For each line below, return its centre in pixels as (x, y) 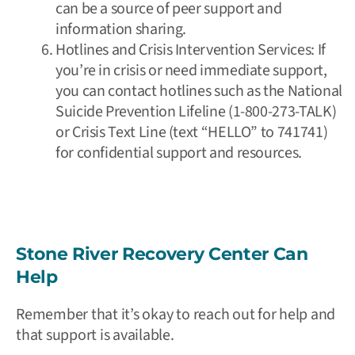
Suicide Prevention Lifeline (141, 111)
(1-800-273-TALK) (281, 111)
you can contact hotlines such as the (172, 91)
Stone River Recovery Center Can (162, 254)
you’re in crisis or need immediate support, (191, 70)
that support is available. (95, 335)
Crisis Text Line (119, 132)
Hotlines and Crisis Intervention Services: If (191, 50)
